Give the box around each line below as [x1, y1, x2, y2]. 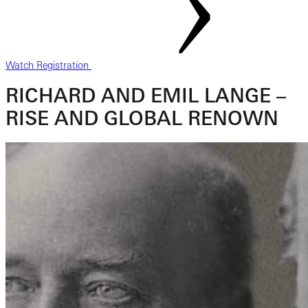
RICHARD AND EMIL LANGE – [5, 83, 286, 107]
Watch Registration [5, 60, 91, 71]
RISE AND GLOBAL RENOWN [5, 106, 278, 129]
